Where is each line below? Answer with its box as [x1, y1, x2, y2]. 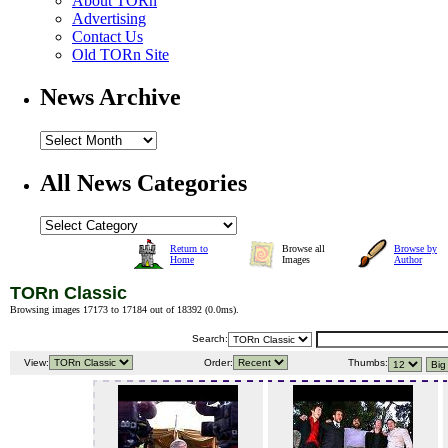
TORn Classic [10, 283, 127, 304]
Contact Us [72, 27, 143, 45]
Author [394, 254, 422, 266]
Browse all [282, 243, 325, 255]
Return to [170, 243, 208, 255]
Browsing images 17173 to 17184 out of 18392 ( [10, 304, 208, 316]
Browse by [394, 243, 437, 255]
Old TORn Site [72, 45, 169, 63]
